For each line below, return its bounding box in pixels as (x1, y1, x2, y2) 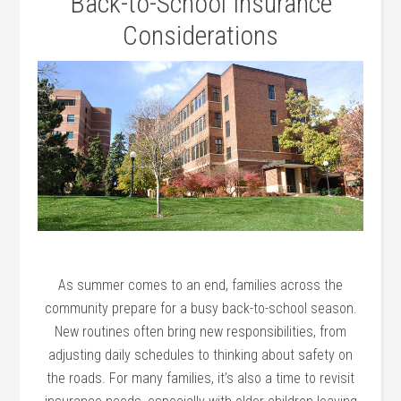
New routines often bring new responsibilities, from (55, 322, 346, 340)
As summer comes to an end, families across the (58, 276, 343, 294)
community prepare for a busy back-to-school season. (44, 299, 357, 317)
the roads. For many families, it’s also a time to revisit (47, 369, 354, 387)
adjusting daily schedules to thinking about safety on (48, 346, 353, 363)
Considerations (123, 20, 278, 51)
